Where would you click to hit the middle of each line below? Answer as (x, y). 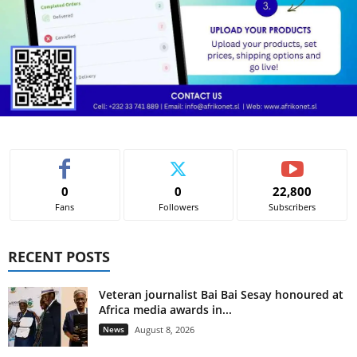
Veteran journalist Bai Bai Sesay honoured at (221, 294)
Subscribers (292, 206)
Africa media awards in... (165, 309)
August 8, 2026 (165, 329)
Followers (178, 206)
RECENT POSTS (59, 256)
